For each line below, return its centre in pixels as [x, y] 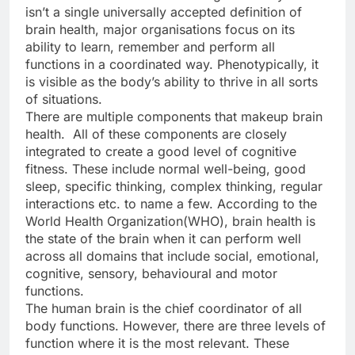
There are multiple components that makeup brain [174, 116]
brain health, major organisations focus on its [160, 29]
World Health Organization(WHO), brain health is [170, 221]
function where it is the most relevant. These [157, 343]
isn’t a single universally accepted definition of [164, 11]
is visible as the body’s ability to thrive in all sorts [172, 81]
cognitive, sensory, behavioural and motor [151, 273]
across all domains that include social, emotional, [172, 256]
